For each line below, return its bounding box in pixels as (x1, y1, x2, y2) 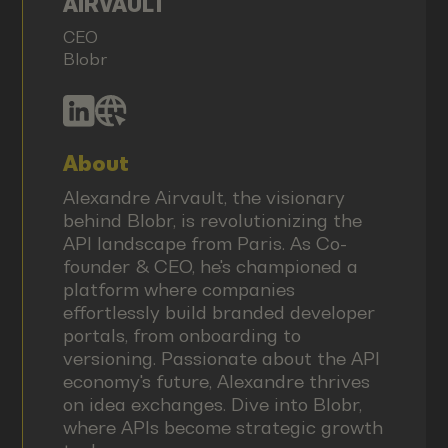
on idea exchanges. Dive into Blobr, (62, 393, 362, 415)
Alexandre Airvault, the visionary (62, 186, 345, 208)
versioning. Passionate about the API (62, 347, 380, 369)
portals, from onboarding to (62, 324, 301, 346)
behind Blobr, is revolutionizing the (62, 209, 362, 231)
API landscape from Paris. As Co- (62, 232, 347, 254)
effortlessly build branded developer (62, 301, 375, 323)
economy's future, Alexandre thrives (62, 370, 370, 392)
